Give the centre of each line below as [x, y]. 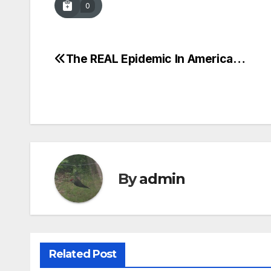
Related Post [83, 254]
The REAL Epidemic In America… [155, 59]
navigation [103, 89]
